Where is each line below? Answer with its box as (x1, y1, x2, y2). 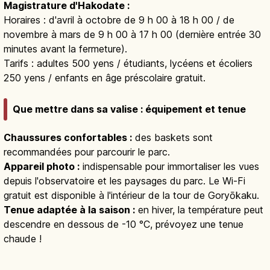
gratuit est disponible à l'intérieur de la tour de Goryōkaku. (4, 189, 259, 202)
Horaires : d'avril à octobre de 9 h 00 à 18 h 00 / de (4, 13, 234, 26)
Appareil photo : (4, 160, 80, 173)
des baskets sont (132, 131, 213, 144)
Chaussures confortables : (4, 131, 132, 144)
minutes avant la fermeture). (4, 42, 127, 55)
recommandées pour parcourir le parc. (4, 146, 170, 159)
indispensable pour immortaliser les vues (80, 160, 259, 173)
